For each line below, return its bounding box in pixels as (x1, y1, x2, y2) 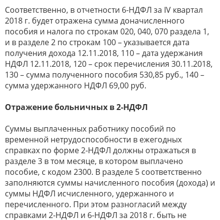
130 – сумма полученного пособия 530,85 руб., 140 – (5, 69, 204, 81)
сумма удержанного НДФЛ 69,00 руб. (5, 80, 146, 91)
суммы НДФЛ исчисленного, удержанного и (5, 188, 174, 199)
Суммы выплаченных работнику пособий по (5, 123, 176, 135)
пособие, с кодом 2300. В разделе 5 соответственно (5, 166, 202, 178)
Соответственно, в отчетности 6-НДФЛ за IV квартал (5, 4, 203, 16)
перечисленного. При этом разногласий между (5, 199, 187, 210)
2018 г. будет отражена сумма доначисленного (5, 15, 185, 27)
